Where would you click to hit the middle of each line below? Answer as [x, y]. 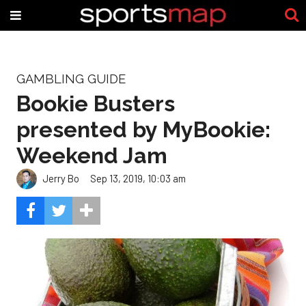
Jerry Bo [61, 179]
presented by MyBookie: [143, 129]
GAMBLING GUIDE [71, 79]
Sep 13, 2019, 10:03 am [138, 179]
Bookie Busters [96, 103]
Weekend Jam [92, 155]
